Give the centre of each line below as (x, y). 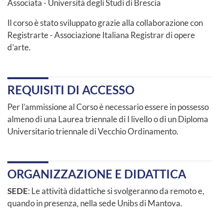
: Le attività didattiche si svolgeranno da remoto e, (116, 191)
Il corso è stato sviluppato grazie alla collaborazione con (105, 22)
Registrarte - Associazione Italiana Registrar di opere (101, 35)
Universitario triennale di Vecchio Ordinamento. (94, 131)
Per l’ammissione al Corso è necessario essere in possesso (108, 107)
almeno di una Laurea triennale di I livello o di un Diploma (108, 119)
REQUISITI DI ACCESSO (71, 89)
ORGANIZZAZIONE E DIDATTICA (97, 174)
